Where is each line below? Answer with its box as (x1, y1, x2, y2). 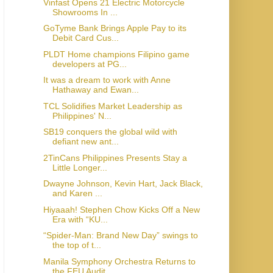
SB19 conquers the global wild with (43, 127, 177, 136)
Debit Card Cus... (52, 33, 119, 43)
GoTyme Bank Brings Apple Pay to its (43, 23, 186, 33)
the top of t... (52, 240, 101, 250)
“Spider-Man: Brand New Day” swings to (43, 230, 198, 240)
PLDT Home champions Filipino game (43, 49, 190, 59)
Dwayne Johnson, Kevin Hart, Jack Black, (43, 179, 203, 188)
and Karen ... (52, 188, 102, 198)
